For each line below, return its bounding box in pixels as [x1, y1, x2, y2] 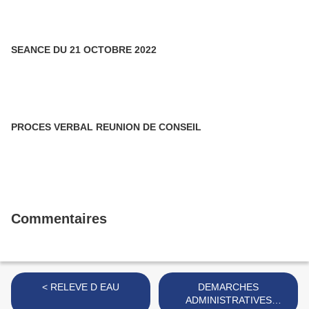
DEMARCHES [198, 281, 259, 292]
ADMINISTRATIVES [185, 295, 272, 306]
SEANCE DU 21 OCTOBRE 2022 [11, 44, 157, 55]
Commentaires [11, 211, 107, 226]
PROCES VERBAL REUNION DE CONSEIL [11, 121, 201, 132]
